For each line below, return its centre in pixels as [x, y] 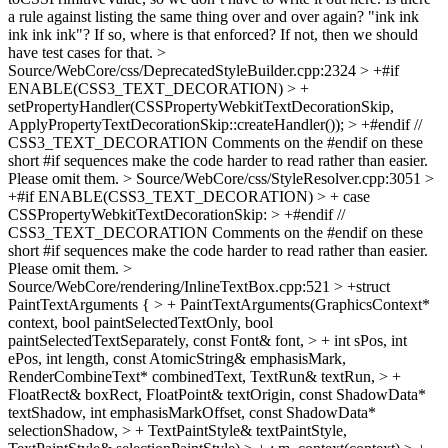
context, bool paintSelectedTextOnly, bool [140, 322]
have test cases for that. [82, 52]
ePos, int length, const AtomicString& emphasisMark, [177, 358]
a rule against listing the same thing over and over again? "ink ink [213, 16]
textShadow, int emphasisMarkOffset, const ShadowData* [192, 412]
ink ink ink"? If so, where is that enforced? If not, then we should [213, 34]
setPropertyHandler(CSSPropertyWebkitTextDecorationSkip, [201, 106]
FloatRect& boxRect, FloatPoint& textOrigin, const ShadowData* [217, 394]
